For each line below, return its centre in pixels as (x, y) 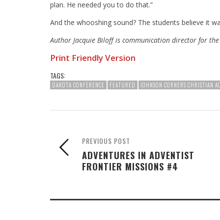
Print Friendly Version (93, 57)
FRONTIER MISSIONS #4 (130, 166)
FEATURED (123, 85)
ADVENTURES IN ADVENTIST (138, 155)
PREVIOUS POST (106, 140)
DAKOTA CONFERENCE (78, 85)
